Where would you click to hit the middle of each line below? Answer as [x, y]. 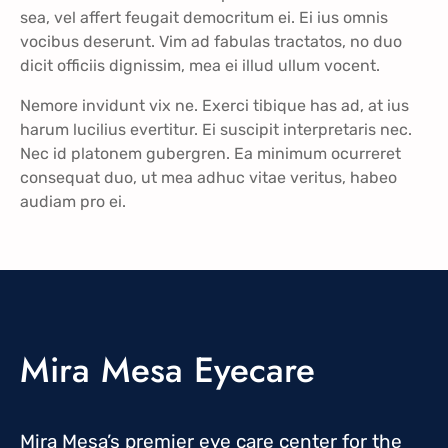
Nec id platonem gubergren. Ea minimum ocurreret [210, 153]
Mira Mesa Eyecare [167, 370]
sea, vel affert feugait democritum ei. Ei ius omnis [204, 17]
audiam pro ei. [73, 201]
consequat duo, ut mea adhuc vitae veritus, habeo [208, 177]
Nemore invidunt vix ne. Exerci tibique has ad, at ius [214, 105]
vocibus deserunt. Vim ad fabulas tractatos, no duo [211, 41]
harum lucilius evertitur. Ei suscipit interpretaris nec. [216, 129]
